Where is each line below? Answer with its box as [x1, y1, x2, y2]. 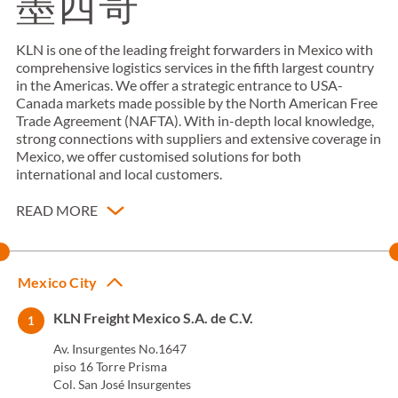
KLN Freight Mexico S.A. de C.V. [53, 309, 253, 326]
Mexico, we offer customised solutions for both [16, 147, 301, 164]
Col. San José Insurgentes [53, 377, 191, 392]
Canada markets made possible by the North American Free [16, 94, 378, 111]
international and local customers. [16, 165, 222, 182]
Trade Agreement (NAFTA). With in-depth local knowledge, [16, 112, 374, 129]
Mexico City [18, 274, 98, 291]
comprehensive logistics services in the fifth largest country [16, 59, 374, 76]
